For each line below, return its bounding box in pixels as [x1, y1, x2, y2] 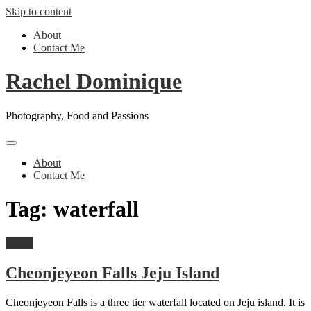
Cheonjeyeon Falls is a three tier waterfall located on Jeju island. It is [6, 296, 305, 308]
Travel [6, 237, 33, 249]
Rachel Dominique [6, 69, 182, 94]
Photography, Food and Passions [6, 109, 149, 121]
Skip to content [6, 6, 72, 17]
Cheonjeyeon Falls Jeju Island [6, 263, 219, 282]
